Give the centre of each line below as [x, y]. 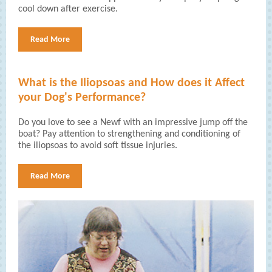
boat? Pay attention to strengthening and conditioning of [129, 134]
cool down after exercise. [68, 9]
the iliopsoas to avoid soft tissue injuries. [98, 146]
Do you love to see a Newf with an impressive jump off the [133, 123]
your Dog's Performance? [82, 98]
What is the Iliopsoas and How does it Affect [131, 83]
